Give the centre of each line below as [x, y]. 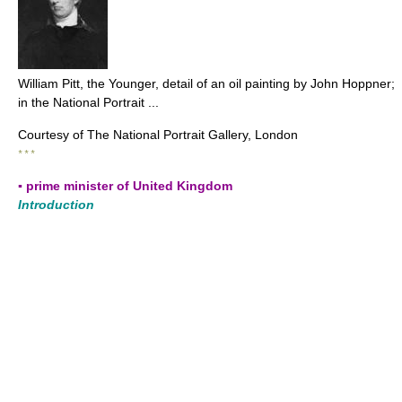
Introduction [56, 205]
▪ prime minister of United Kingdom [125, 186]
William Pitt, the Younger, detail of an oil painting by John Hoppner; [206, 83]
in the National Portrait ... [88, 102]
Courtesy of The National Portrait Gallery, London [158, 135]
